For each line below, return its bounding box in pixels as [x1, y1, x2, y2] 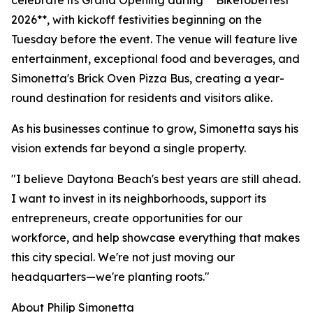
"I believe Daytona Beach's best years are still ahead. [11, 172, 300, 186]
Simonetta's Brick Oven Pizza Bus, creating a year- [11, 71, 284, 85]
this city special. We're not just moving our [11, 250, 235, 264]
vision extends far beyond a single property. [11, 141, 246, 155]
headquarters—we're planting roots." [11, 270, 210, 284]
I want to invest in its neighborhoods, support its [11, 191, 266, 205]
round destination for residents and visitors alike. [11, 91, 272, 105]
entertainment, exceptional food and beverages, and [11, 52, 300, 66]
